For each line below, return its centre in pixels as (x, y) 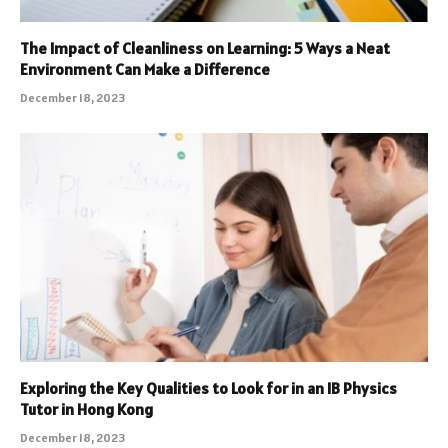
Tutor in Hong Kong (86, 409)
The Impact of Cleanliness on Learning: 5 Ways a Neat (205, 47)
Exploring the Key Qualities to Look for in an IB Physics (208, 388)
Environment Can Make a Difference (145, 68)
